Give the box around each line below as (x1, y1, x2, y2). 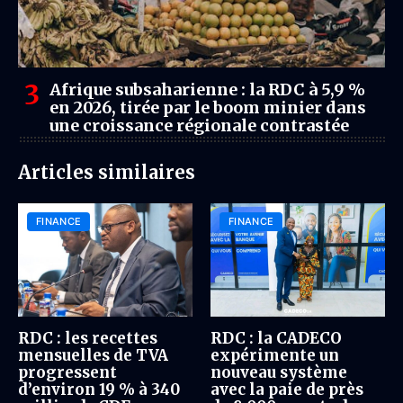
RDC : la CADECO (210, 328, 342, 349)
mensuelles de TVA (18, 345, 168, 366)
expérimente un (210, 345, 339, 366)
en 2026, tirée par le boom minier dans (49, 97, 366, 118)
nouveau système (210, 363, 347, 383)
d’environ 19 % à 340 (18, 380, 180, 400)
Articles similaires (18, 161, 195, 184)
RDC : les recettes (18, 328, 157, 349)
